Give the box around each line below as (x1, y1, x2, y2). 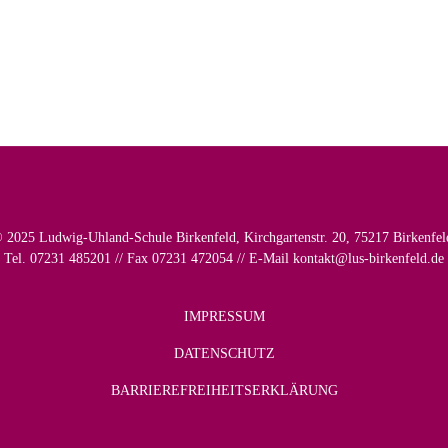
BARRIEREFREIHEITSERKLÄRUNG (110, 382, 338, 398)
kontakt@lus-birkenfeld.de (293, 250, 444, 266)
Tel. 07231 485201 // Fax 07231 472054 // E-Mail (4, 250, 293, 266)
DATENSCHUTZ (173, 345, 275, 361)
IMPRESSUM (183, 308, 265, 324)
